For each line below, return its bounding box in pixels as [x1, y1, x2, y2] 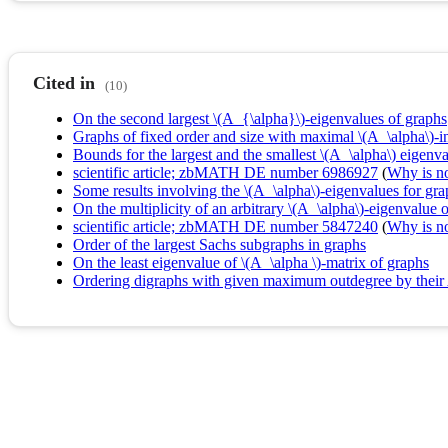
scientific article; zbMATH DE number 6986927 [73, 164, 378, 182]
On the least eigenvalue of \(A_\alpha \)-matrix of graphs [73, 254, 429, 272]
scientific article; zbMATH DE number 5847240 [73, 218, 378, 236]
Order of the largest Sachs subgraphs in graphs [73, 236, 366, 254]
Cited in [33, 73, 95, 94]
